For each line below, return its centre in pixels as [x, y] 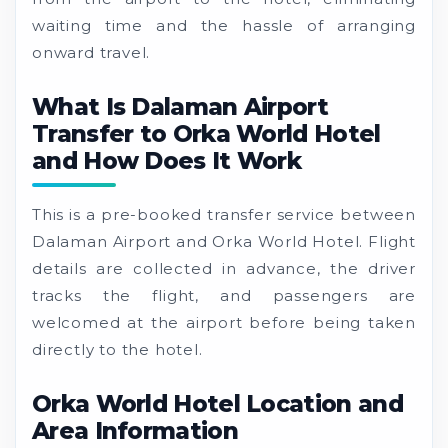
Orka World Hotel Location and [217, 403]
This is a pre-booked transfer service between [224, 214]
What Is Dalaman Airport [180, 106]
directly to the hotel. [117, 349]
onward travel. [91, 52]
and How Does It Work [167, 160]
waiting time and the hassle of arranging [224, 25]
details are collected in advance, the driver [224, 268]
